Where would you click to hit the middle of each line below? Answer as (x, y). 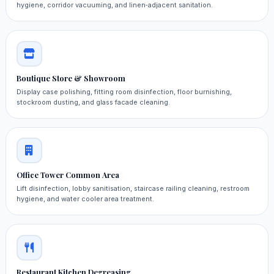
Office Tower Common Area (68, 175)
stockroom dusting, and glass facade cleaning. (93, 102)
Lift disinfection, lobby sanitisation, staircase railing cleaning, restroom (133, 189)
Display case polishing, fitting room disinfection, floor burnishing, (124, 91)
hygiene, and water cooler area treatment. (85, 199)
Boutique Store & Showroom (71, 78)
